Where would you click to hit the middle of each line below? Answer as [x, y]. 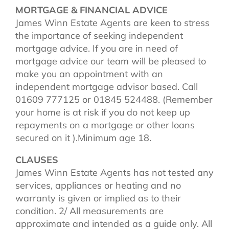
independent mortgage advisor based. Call [107, 86]
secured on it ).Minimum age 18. [83, 138]
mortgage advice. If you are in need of [97, 48]
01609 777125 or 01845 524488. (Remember [114, 99]
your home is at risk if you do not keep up [103, 112]
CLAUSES [37, 159]
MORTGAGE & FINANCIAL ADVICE [91, 10]
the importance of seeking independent [99, 35]
